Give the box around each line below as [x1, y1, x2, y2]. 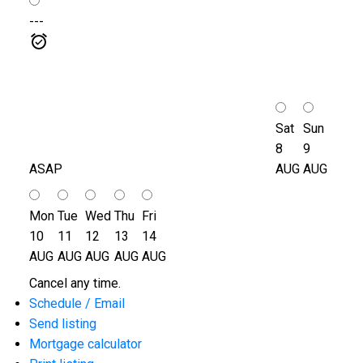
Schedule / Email [28, 295, 125, 311]
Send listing [28, 315, 96, 331]
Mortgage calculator [28, 335, 142, 352]
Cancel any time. [28, 275, 121, 291]
